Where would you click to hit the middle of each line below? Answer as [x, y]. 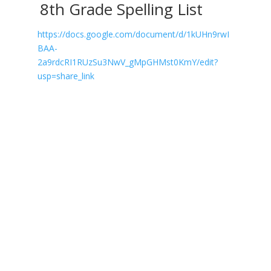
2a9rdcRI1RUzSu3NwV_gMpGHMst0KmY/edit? [127, 62]
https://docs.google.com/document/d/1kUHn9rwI [133, 34]
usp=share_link [66, 76]
